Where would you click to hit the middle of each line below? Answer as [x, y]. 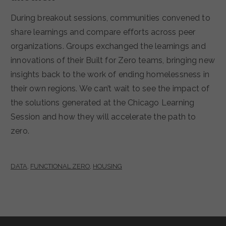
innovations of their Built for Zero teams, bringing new [113, 61]
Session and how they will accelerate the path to [103, 117]
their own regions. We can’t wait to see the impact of [110, 89]
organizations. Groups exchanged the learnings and [108, 46]
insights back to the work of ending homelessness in [110, 75]
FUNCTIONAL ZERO [60, 166]
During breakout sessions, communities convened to [110, 18]
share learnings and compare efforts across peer [103, 32]
